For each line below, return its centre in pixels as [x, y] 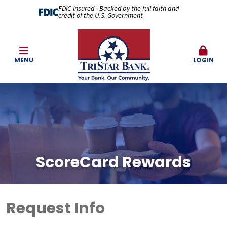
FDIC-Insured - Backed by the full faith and [118, 9]
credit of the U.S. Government [100, 16]
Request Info [55, 208]
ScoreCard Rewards [113, 162]
